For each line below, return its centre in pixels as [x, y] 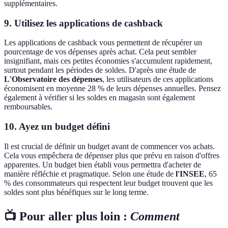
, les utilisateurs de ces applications [158, 79]
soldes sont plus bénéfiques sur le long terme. [76, 192]
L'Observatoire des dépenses [53, 79]
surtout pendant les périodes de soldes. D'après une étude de [100, 70]
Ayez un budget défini [64, 127]
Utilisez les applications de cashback [89, 23]
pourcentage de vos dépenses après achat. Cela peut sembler [100, 52]
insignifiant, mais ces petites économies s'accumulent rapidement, [108, 61]
